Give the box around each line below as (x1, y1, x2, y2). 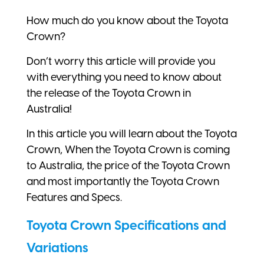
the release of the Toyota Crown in (27, 86, 191, 100)
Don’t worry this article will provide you (27, 54, 215, 68)
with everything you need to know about (27, 70, 222, 84)
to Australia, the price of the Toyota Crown (27, 159, 230, 172)
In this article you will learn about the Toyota (27, 127, 237, 140)
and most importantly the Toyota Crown (27, 174, 219, 188)
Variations (27, 239, 88, 256)
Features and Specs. (27, 190, 122, 204)
